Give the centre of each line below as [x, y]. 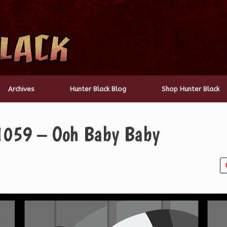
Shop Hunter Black [191, 89]
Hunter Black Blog [98, 89]
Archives [21, 89]
